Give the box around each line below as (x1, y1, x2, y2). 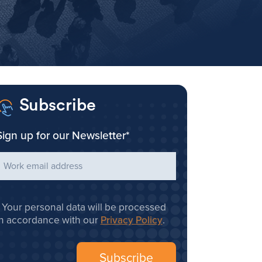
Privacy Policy (100, 214, 163, 227)
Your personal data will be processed (1, 201, 166, 214)
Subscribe (19, 96, 96, 114)
